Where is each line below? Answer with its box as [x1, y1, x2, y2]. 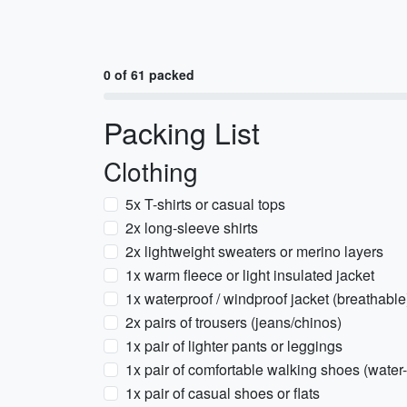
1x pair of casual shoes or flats [125, 382, 320, 403]
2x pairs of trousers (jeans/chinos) [125, 312, 342, 333]
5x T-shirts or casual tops [125, 194, 285, 214]
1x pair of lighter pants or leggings [125, 335, 342, 356]
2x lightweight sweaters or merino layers [125, 241, 383, 262]
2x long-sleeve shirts [125, 217, 258, 238]
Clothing [104, 153, 198, 189]
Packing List [104, 111, 260, 153]
